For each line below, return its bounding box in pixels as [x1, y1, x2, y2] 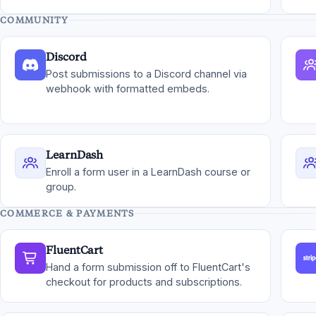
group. [46, 181, 76, 193]
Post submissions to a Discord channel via [46, 68, 247, 80]
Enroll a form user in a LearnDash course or [46, 166, 250, 178]
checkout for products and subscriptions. [46, 276, 242, 288]
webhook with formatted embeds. [46, 83, 209, 95]
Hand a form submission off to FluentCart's [46, 261, 250, 273]
